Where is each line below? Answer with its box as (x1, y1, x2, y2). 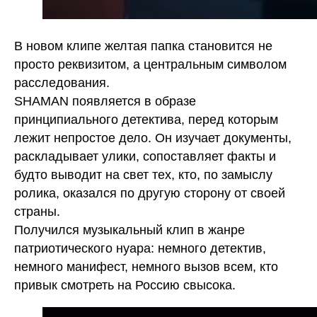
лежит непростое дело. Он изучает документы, (14, 131, 292, 145)
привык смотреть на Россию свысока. (14, 278, 236, 292)
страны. (14, 204, 60, 219)
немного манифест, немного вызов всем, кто (14, 260, 278, 274)
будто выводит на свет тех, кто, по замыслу (14, 168, 272, 182)
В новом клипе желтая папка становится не (14, 39, 272, 53)
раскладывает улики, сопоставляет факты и (14, 149, 276, 163)
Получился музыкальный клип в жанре (14, 223, 245, 237)
